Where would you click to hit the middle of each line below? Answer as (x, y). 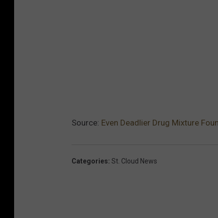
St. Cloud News (134, 161)
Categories (90, 161)
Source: (86, 122)
